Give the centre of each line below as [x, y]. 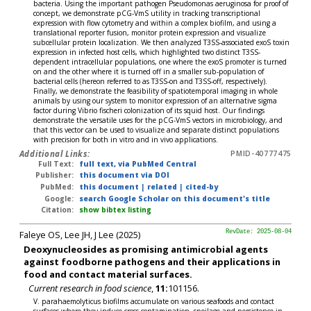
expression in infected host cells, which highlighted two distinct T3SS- [147, 52]
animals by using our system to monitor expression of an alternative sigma [155, 101]
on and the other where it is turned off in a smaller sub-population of [149, 72]
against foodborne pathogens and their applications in [152, 261]
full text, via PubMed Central [137, 163]
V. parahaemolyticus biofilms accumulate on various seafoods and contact [154, 301]
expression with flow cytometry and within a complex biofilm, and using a [155, 23]
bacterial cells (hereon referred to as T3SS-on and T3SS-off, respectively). [151, 82]
